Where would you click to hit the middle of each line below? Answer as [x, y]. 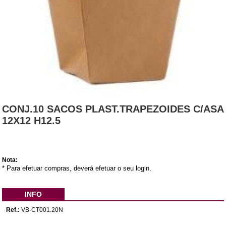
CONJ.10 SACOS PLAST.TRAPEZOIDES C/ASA [113, 109]
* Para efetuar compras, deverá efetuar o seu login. [77, 168]
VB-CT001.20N [42, 210]
